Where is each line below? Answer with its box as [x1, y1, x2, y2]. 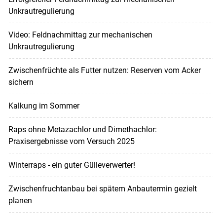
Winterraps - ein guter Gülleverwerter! [8, 160, 135, 170]
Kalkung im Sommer [8, 101, 79, 111]
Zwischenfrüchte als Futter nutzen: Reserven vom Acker [8, 66, 201, 75]
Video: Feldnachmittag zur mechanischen [8, 30, 152, 40]
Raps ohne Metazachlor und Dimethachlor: [8, 125, 157, 135]
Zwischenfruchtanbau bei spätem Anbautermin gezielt [8, 184, 197, 194]
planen [8, 196, 32, 206]
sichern [8, 77, 34, 87]
